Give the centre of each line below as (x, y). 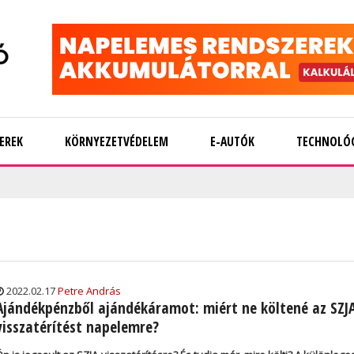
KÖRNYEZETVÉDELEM (117, 141)
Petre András (89, 291)
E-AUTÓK (232, 141)
